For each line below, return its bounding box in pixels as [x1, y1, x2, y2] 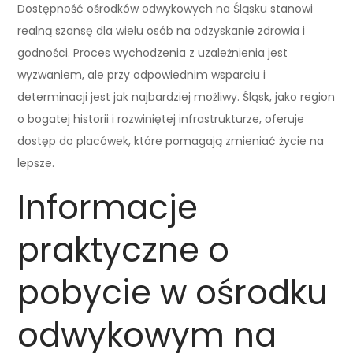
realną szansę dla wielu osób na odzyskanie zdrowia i [17, 22, 306, 39]
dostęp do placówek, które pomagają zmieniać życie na [17, 132, 325, 149]
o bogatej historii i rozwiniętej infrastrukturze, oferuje [17, 110, 305, 127]
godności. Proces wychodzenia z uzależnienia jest [17, 44, 288, 61]
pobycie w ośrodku [17, 269, 329, 316]
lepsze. [17, 154, 55, 171]
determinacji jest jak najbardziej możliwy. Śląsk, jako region [17, 88, 336, 105]
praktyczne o [17, 226, 230, 273]
